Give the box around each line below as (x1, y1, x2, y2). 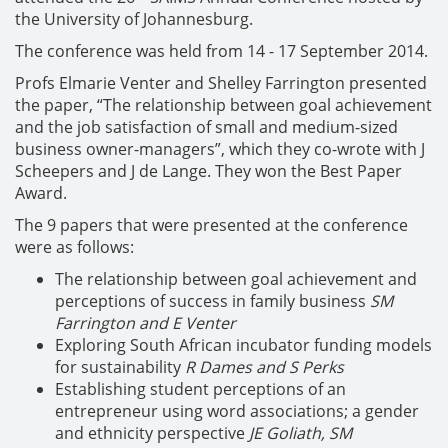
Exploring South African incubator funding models (55, 333, 432, 356)
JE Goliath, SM (249, 421, 352, 444)
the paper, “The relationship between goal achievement (15, 93, 432, 116)
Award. (15, 181, 67, 204)
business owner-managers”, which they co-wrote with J (15, 137, 425, 160)
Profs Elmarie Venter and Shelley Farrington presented (15, 71, 427, 94)
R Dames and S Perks (185, 355, 344, 378)
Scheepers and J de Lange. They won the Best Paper (15, 159, 402, 182)
